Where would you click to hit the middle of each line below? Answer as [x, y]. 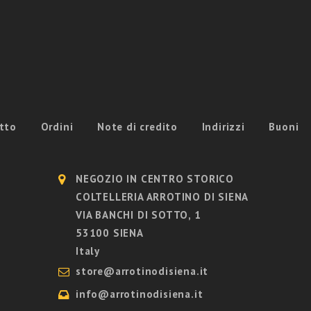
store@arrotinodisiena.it [142, 271]
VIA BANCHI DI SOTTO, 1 [138, 215]
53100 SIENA [110, 233]
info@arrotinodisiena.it [140, 294]
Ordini [57, 127]
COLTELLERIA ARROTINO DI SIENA [162, 197]
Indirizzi [223, 127]
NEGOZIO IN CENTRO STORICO [155, 179]
